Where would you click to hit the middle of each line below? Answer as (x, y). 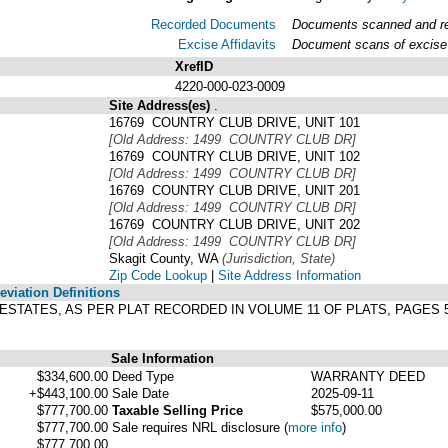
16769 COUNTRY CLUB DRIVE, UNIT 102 (234, 156)
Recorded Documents (213, 24)
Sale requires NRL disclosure (198, 427)
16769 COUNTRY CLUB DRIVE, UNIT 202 (234, 224)
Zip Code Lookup (158, 275)
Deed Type (143, 376)
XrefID (194, 66)
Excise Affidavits (227, 44)
